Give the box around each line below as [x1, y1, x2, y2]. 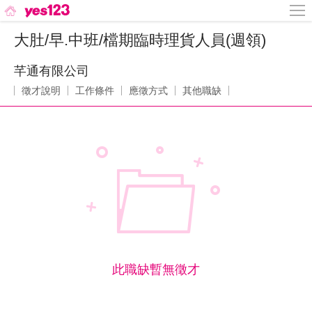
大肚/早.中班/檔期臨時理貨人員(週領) [14, 31, 266, 49]
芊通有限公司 [14, 64, 89, 78]
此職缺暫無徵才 [112, 263, 200, 276]
